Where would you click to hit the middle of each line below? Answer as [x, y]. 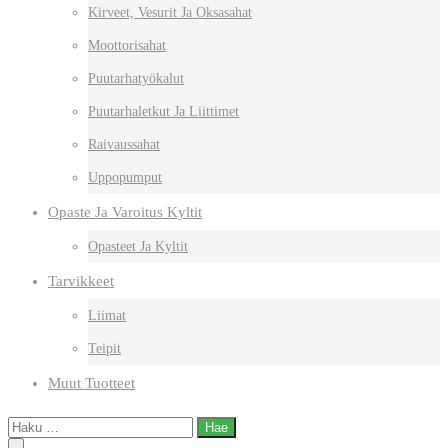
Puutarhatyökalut [136, 78]
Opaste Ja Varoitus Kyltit [125, 211]
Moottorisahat [127, 45]
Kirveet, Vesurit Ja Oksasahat [170, 12]
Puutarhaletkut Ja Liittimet [163, 111]
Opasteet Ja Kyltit [138, 246]
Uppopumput [125, 177]
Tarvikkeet [81, 280]
